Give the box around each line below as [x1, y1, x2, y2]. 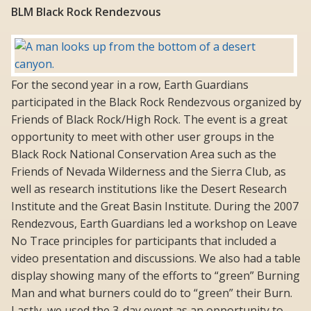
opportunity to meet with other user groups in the [11, 129, 274, 145]
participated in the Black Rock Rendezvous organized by [11, 94, 301, 110]
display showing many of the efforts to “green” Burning [11, 268, 300, 284]
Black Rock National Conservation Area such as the [11, 146, 276, 162]
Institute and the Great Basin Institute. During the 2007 [11, 199, 299, 215]
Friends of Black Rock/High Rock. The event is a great [11, 112, 287, 128]
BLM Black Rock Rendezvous [11, 4, 161, 20]
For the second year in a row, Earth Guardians [11, 77, 249, 93]
